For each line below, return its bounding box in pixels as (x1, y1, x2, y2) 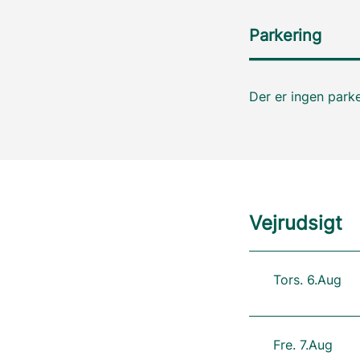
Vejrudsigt (248, 211, 342, 235)
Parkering (248, 26, 321, 45)
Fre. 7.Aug (272, 337, 333, 353)
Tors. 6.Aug (272, 272, 342, 288)
